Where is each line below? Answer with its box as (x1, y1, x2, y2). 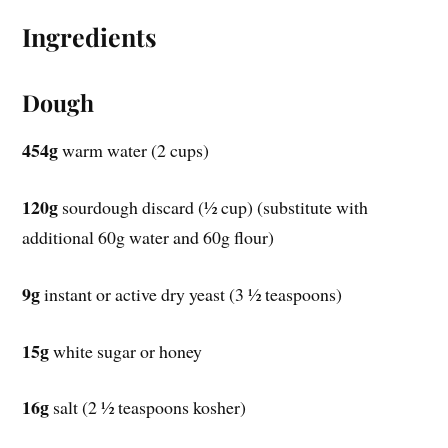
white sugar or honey (49, 338, 203, 363)
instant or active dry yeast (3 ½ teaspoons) (40, 281, 343, 306)
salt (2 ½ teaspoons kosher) (49, 395, 247, 420)
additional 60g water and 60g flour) (22, 224, 275, 249)
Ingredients (22, 20, 158, 54)
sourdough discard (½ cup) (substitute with (58, 194, 369, 219)
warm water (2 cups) (58, 138, 210, 163)
